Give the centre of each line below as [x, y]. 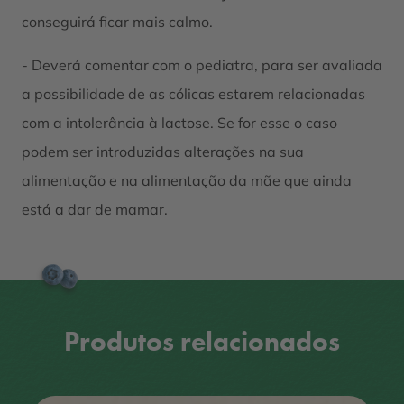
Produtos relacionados [202, 341]
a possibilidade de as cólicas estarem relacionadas [193, 93]
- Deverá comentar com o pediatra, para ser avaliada [202, 64]
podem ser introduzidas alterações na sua [163, 151]
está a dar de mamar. [95, 209]
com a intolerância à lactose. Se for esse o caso [179, 122]
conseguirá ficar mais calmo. [117, 21]
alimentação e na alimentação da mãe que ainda [187, 180]
